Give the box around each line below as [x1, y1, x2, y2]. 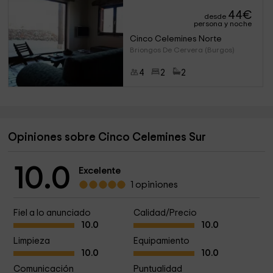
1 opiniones [130, 180, 179, 190]
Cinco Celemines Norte [130, 35, 222, 43]
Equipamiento [133, 236, 190, 246]
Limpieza [13, 236, 50, 246]
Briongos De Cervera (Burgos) [130, 46, 235, 54]
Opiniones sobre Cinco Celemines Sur [8, 132, 207, 143]
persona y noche [194, 20, 252, 27]
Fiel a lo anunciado [13, 208, 91, 218]
